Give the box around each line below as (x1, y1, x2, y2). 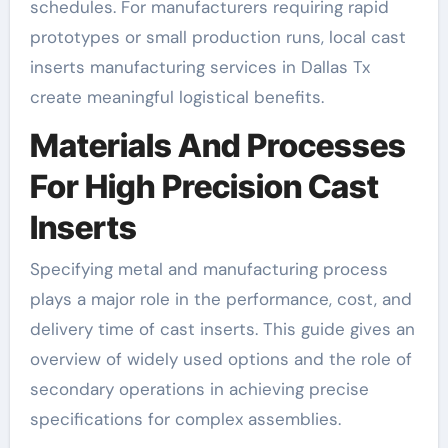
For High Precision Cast (29, 166, 379, 206)
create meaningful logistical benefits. (29, 85, 324, 108)
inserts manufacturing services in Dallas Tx (29, 55, 370, 78)
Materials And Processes (29, 125, 406, 165)
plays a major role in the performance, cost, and (29, 288, 412, 311)
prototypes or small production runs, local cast (29, 25, 406, 48)
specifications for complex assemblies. (29, 408, 341, 431)
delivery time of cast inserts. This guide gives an (29, 318, 415, 341)
